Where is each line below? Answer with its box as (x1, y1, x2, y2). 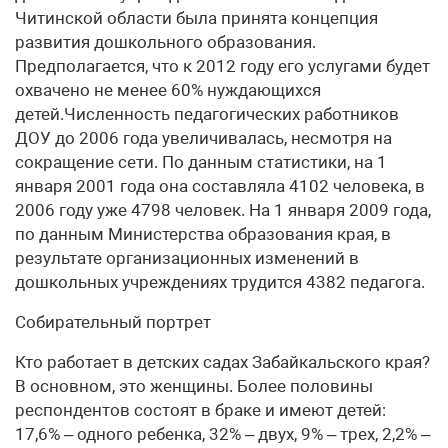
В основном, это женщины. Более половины (15, 376, 373, 396)
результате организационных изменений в (15, 248, 359, 268)
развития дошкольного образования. (15, 32, 316, 52)
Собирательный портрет (15, 312, 211, 332)
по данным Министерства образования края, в (15, 224, 391, 244)
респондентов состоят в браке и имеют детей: (15, 400, 386, 420)
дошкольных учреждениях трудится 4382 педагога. (15, 272, 425, 292)
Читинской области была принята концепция (15, 8, 378, 28)
